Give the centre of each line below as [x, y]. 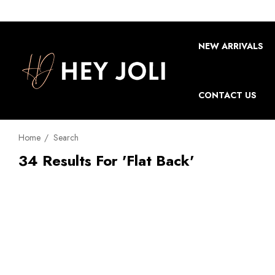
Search [66, 137]
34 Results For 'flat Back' [106, 161]
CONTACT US [227, 95]
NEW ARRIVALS [231, 46]
